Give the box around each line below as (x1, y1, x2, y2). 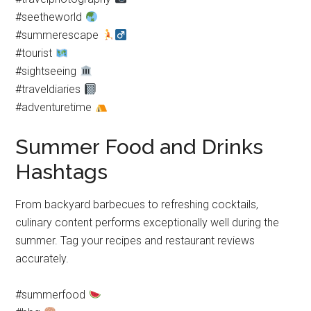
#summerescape (15, 28, 102, 42)
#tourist (15, 47, 56, 60)
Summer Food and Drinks (15, 135, 264, 159)
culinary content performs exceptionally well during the (15, 216, 280, 229)
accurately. (15, 252, 69, 265)
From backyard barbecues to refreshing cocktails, (15, 198, 259, 211)
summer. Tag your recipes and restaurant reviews (15, 234, 255, 247)
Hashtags (15, 160, 108, 184)
